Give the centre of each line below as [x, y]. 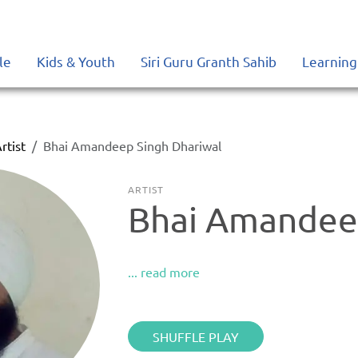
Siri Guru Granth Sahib [209, 61]
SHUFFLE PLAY [196, 336]
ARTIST [146, 189]
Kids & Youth [76, 61]
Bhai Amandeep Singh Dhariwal [133, 145]
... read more [164, 272]
